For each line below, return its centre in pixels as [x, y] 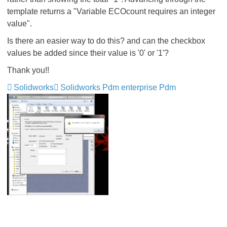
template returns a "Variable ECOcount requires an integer [111, 11]
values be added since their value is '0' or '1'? [88, 53]
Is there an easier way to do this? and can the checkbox [106, 41]
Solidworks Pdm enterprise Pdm [118, 87]
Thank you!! [28, 70]
